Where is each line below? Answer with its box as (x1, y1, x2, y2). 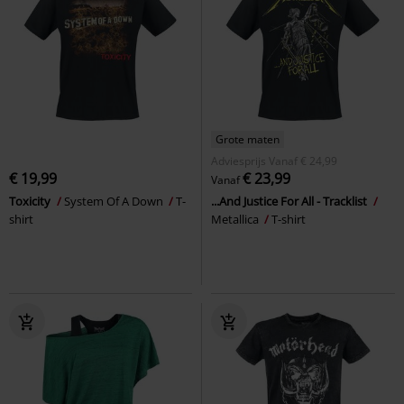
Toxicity (9, 192, 53, 209)
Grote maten (216, 131, 280, 147)
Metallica (211, 210, 262, 227)
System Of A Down (64, 192, 166, 209)
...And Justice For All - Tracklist (211, 192, 370, 209)
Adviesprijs (211, 152, 266, 169)
